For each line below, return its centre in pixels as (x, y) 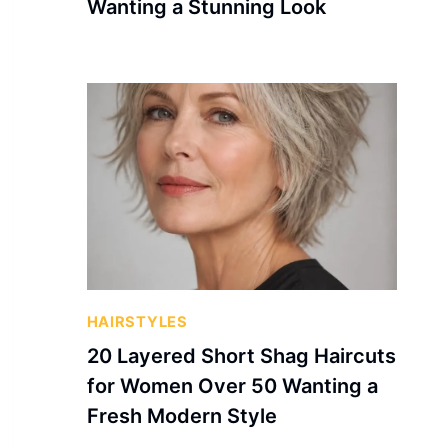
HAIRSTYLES (137, 321)
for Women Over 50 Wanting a (232, 386)
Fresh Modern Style (181, 416)
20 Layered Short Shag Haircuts (241, 356)
